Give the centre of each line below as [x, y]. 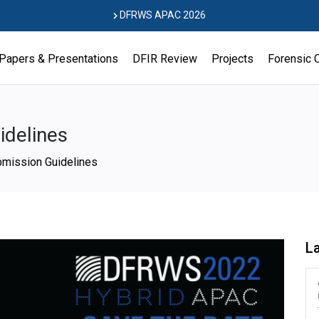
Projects [232, 59]
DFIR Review [165, 59]
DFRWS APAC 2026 [162, 15]
